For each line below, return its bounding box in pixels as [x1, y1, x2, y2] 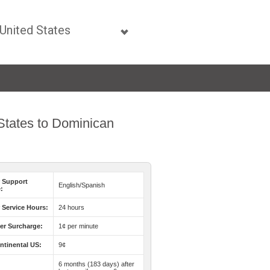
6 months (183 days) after [58, 260, 134, 268]
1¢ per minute [58, 222, 98, 230]
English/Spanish [58, 181, 105, 189]
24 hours [58, 204, 84, 211]
